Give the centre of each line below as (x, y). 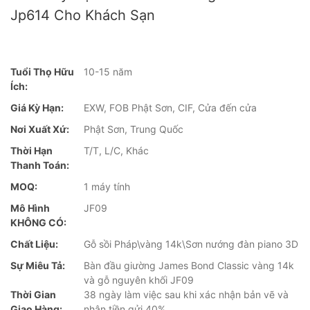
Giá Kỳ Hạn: (37, 108)
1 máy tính (107, 187)
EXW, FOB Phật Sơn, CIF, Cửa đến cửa (170, 108)
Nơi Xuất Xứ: (40, 129)
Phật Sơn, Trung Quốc (134, 129)
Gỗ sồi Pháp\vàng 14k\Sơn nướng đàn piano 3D (191, 244)
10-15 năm (108, 72)
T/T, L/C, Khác (116, 151)
